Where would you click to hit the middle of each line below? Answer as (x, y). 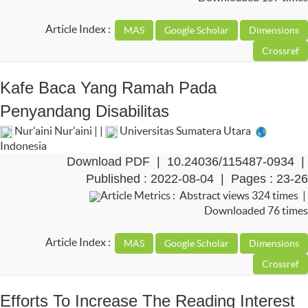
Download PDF (108, 162)
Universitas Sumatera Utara (185, 131)
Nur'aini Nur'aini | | (59, 131)
